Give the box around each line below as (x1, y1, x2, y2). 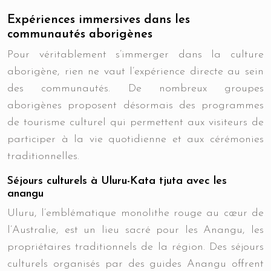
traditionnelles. (7, 151, 79, 162)
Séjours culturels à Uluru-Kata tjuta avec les (7, 175, 227, 187)
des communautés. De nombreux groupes (7, 83, 264, 94)
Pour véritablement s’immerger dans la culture (7, 49, 264, 60)
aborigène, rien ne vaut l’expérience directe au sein (7, 66, 264, 77)
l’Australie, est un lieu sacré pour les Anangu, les (7, 224, 264, 236)
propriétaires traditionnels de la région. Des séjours (7, 241, 264, 253)
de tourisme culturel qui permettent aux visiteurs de (7, 117, 264, 128)
